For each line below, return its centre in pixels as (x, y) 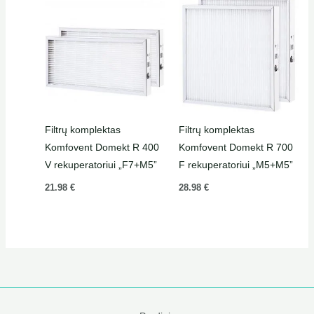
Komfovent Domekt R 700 (236, 147)
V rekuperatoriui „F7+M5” (101, 164)
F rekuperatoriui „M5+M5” (236, 164)
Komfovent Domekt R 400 (102, 147)
